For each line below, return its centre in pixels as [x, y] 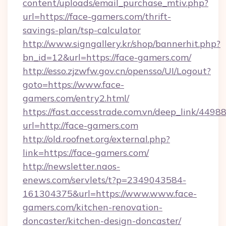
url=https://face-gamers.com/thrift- [97, 16]
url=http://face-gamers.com [80, 125]
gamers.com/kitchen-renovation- [93, 207]
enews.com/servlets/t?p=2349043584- [104, 180]
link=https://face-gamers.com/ [86, 153]
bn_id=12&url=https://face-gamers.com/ [107, 57]
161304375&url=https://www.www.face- [110, 193]
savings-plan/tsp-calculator [82, 30]
